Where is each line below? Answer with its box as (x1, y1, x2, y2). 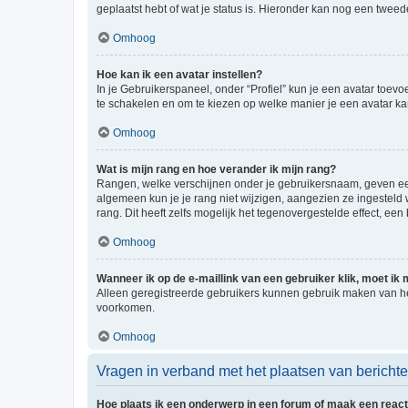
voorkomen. (97, 301, 155, 314)
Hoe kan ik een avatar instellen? (97, 67, 262, 81)
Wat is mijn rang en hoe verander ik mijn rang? (97, 162, 336, 176)
